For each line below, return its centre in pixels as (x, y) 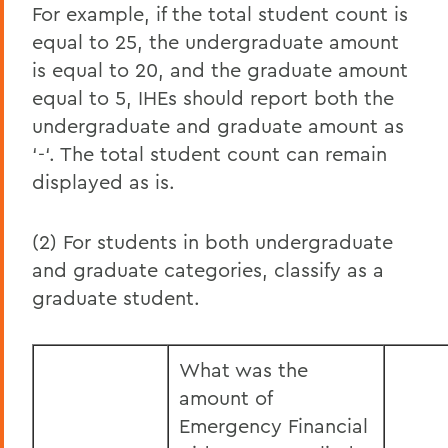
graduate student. (116, 297)
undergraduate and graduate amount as (218, 125)
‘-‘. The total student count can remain (209, 153)
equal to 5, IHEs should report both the (213, 97)
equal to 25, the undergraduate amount (215, 41)
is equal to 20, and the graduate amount (220, 69)
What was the (243, 369)
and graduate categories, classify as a (208, 269)
